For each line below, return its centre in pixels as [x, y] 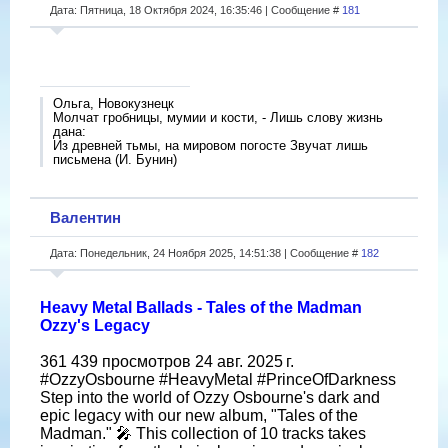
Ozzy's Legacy [95, 325]
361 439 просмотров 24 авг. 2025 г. [167, 361]
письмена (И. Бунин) [115, 159]
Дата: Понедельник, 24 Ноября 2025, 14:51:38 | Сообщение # [205, 252]
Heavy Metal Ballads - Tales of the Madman [201, 307]
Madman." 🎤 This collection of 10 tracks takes [203, 433]
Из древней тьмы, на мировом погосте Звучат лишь [210, 145]
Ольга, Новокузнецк [113, 103]
